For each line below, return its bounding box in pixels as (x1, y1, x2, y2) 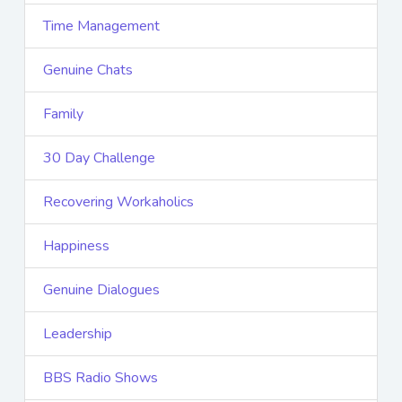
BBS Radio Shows (43, 368, 158, 389)
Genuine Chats (43, 60, 133, 81)
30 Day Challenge (43, 148, 155, 169)
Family (43, 104, 83, 125)
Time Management (43, 16, 160, 37)
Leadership (43, 324, 112, 345)
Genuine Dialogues (43, 280, 160, 301)
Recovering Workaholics (43, 192, 194, 213)
